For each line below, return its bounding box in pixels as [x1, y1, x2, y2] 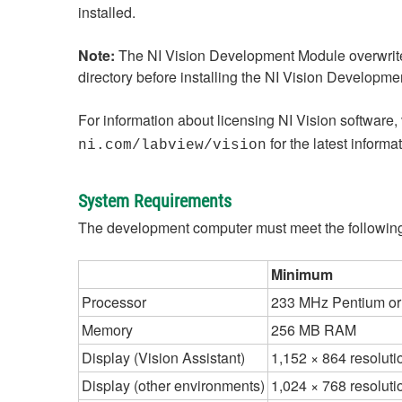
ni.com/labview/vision [78, 137, 267, 153]
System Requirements [78, 190, 232, 212]
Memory [82, 319, 133, 340]
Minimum [271, 264, 333, 284]
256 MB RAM [271, 319, 356, 340]
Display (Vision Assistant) [82, 347, 245, 368]
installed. [78, 2, 135, 22]
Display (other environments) [82, 375, 265, 396]
